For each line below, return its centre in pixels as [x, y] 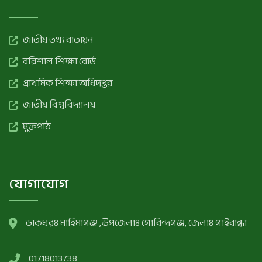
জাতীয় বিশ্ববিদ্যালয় [59, 105]
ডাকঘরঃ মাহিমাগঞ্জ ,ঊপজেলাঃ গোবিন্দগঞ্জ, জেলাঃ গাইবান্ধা [136, 223]
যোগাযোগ [39, 184]
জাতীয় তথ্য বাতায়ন [58, 40]
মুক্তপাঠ [37, 126]
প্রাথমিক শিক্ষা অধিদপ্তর [68, 83]
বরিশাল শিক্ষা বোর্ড [59, 61]
